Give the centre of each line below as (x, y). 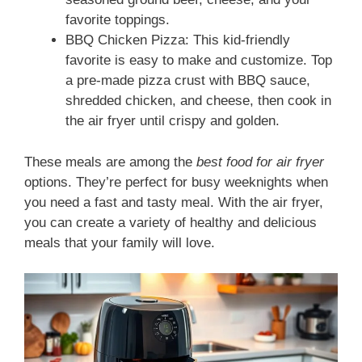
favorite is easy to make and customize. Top (199, 61)
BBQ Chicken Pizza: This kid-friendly (178, 40)
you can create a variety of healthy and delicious (170, 222)
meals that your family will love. (120, 242)
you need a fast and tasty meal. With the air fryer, (174, 202)
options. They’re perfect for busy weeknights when (176, 182)
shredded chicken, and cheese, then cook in (198, 101)
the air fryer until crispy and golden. (173, 121)
